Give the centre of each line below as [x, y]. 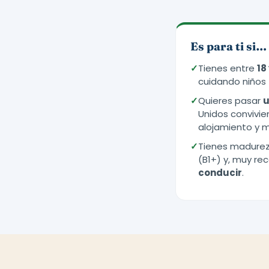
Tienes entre [228, 68]
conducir [220, 173]
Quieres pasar [231, 101]
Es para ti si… [228, 46]
